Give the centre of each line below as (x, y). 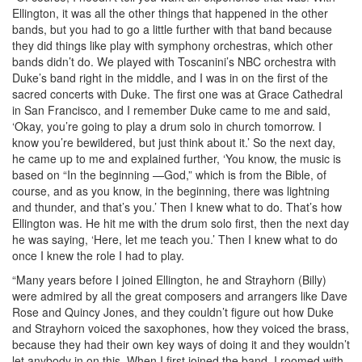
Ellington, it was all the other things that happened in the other (170, 13)
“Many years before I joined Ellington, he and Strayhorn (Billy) (169, 279)
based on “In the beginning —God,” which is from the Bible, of (169, 174)
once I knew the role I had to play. (98, 255)
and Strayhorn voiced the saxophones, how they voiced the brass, (181, 328)
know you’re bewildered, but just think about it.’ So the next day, (174, 142)
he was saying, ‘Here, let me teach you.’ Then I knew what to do (175, 239)
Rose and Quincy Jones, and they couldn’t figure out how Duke (173, 311)
